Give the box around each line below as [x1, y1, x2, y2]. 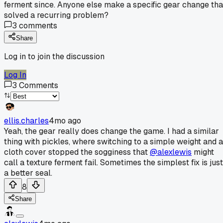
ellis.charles [4, 115, 49, 126]
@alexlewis [150, 146, 192, 157]
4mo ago [49, 115, 81, 126]
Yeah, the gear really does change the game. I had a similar [4, 125, 219, 136]
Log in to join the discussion [4, 51, 105, 62]
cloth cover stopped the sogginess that [4, 146, 150, 157]
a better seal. [4, 167, 52, 178]
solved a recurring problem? [4, 9, 109, 20]
